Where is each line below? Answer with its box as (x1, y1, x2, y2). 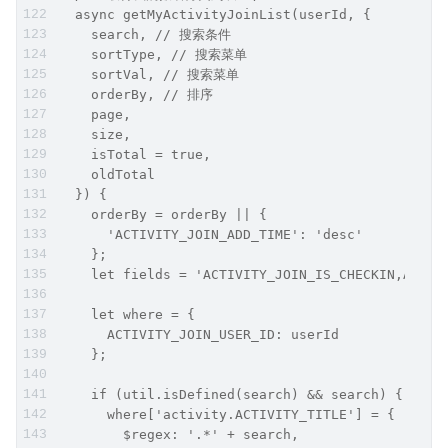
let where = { (59, 306, 195, 322)
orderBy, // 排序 (59, 86, 221, 102)
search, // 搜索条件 (59, 26, 231, 42)
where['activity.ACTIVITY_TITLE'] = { (59, 406, 395, 422)
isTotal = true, (59, 146, 211, 162)
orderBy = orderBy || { (59, 206, 267, 222)
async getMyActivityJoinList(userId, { (59, 6, 371, 22)
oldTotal (59, 166, 155, 182)
